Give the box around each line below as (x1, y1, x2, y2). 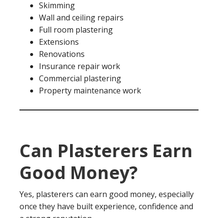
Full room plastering (39, 24, 113, 35)
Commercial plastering (39, 73, 121, 84)
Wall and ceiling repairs (39, 12, 124, 23)
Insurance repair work (39, 61, 120, 72)
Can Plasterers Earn (19, 139, 193, 163)
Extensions (39, 36, 79, 47)
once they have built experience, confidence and (19, 201, 193, 212)
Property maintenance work (39, 85, 141, 96)
